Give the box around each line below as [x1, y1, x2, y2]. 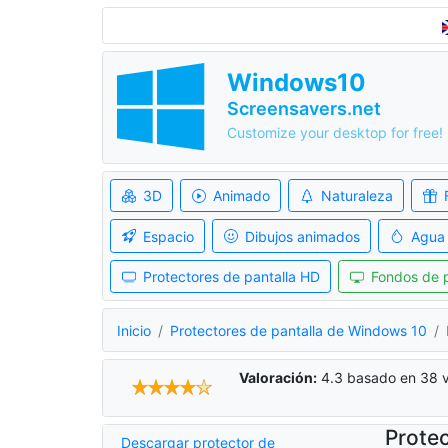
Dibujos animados [244, 227, 360, 245]
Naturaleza [320, 187, 393, 204]
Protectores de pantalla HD [142, 268, 320, 285]
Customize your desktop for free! [227, 124, 443, 142]
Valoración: [238, 369, 317, 387]
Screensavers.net [227, 98, 381, 120]
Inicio [117, 321, 151, 339]
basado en [342, 369, 420, 387]
